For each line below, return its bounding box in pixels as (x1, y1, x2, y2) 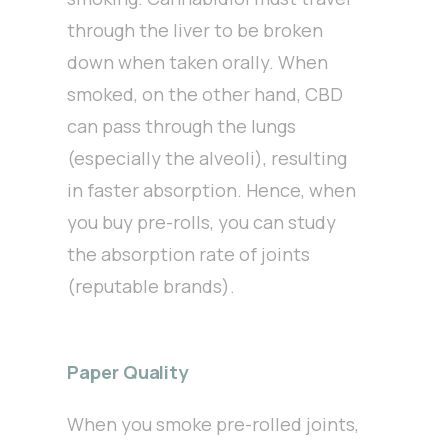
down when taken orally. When (67, 49, 329, 74)
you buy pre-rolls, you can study (67, 209, 337, 234)
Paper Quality (67, 358, 189, 385)
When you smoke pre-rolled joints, (67, 411, 360, 436)
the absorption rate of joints (67, 241, 311, 266)
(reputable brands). (67, 273, 236, 298)
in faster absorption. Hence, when (67, 177, 357, 202)
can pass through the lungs (67, 113, 297, 138)
